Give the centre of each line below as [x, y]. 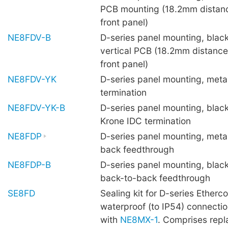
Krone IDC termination [146, 121]
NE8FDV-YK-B [36, 107]
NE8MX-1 [139, 219]
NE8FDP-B [29, 164]
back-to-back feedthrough [155, 178]
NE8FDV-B [29, 37]
